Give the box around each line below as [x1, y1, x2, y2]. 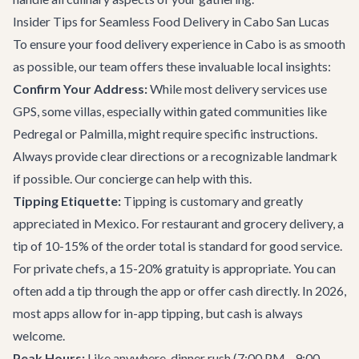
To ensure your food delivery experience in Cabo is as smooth [13, 36, 345, 51]
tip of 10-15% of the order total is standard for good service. [13, 238, 342, 253]
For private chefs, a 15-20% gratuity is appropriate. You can [13, 260, 336, 276]
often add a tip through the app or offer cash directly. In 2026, [13, 283, 346, 298]
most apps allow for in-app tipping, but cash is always [13, 305, 303, 321]
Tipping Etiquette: [13, 193, 121, 208]
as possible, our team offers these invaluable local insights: [13, 58, 331, 74]
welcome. [13, 328, 65, 343]
